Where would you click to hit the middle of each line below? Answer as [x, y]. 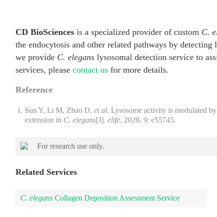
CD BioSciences [45, 32]
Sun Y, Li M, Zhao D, [59, 110]
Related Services [46, 172]
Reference [34, 89]
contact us [90, 70]
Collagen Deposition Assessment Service [116, 198]
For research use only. [70, 146]
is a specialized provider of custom [138, 32]
